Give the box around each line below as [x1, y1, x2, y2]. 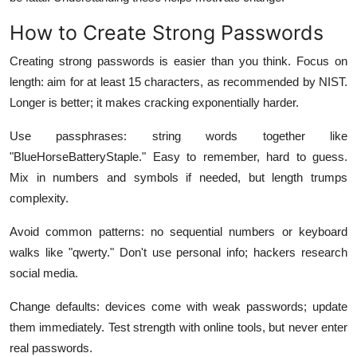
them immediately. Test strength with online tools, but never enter [10, 320, 347, 334]
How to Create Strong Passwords [10, 20, 324, 45]
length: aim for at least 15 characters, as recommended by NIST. [10, 74, 347, 88]
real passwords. [10, 340, 92, 355]
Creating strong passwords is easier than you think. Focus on [10, 53, 347, 68]
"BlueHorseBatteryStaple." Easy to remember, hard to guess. [10, 149, 347, 163]
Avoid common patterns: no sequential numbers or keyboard [10, 224, 347, 238]
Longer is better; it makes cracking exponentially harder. [10, 95, 299, 109]
